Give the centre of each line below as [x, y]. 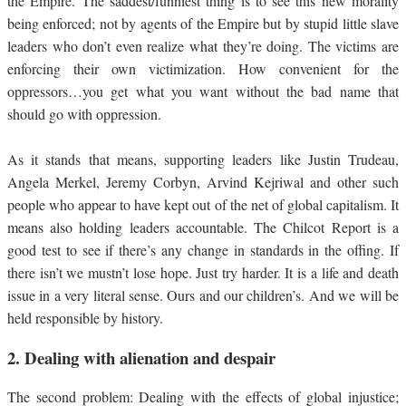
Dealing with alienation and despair [150, 357]
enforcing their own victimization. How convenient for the [203, 68]
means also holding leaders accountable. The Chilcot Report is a [203, 227]
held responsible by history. [85, 317]
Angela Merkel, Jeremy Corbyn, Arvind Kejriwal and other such [203, 181]
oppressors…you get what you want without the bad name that [203, 91]
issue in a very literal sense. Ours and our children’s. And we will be [203, 295]
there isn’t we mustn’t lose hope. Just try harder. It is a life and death [203, 272]
